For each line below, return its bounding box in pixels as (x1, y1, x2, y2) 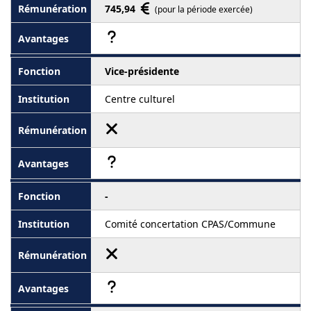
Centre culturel (105, 92, 175, 106)
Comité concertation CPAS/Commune (105, 217, 276, 231)
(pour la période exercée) (155, 3, 253, 16)
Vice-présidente (105, 65, 179, 78)
